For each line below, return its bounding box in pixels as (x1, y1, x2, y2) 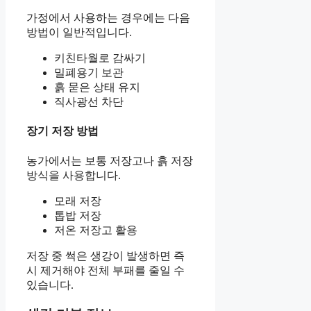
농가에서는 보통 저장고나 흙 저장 (26, 154, 193, 167)
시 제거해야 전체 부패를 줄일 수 (26, 264, 185, 276)
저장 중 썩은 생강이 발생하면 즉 (26, 249, 185, 262)
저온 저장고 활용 (54, 224, 137, 236)
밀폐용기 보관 (54, 67, 124, 79)
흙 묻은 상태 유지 (54, 81, 140, 94)
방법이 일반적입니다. (26, 26, 132, 39)
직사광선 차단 (54, 96, 124, 108)
